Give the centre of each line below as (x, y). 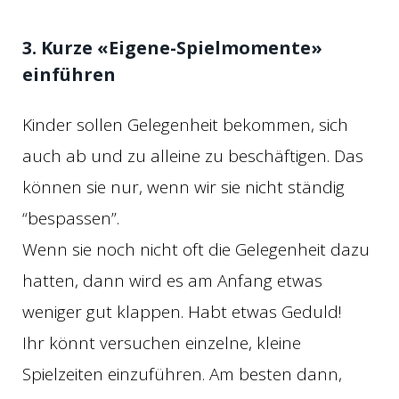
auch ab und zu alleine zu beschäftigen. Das (193, 155)
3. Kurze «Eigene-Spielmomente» (172, 47)
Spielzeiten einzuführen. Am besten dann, (182, 374)
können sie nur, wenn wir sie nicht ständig (183, 187)
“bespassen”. (71, 218)
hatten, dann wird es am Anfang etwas (172, 280)
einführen (69, 74)
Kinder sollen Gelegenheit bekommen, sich (185, 124)
